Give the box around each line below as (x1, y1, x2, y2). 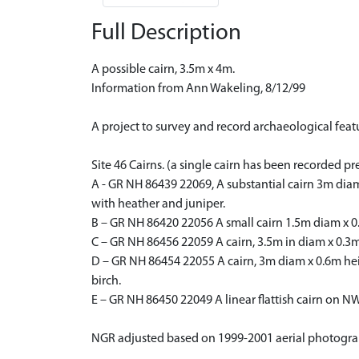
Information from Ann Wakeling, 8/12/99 (91, 82, 305, 95)
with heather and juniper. (91, 197, 225, 211)
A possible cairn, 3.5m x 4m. (91, 63, 235, 76)
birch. (91, 274, 121, 288)
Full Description (91, 21, 241, 45)
